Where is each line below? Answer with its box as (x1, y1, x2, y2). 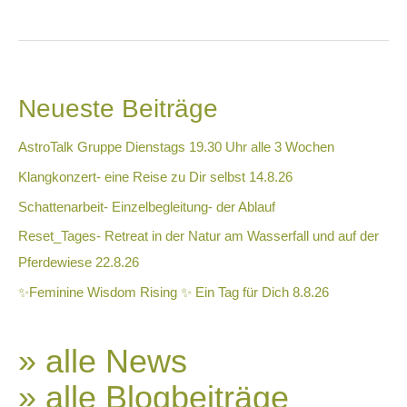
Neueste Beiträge (18, 94, 218, 124)
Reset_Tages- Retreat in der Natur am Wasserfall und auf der (18, 229, 379, 244)
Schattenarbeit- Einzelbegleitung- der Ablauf (18, 199, 275, 214)
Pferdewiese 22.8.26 (18, 255, 139, 271)
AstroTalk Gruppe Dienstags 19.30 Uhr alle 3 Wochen (18, 140, 334, 155)
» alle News (18, 342, 187, 380)
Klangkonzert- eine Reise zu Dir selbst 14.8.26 (18, 170, 293, 185)
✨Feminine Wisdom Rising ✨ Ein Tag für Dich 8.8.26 (18, 284, 329, 300)
